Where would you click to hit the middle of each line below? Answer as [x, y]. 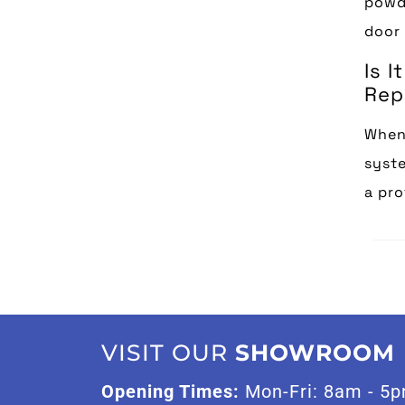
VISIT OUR [168, 352]
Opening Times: [170, 391]
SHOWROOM [315, 352]
